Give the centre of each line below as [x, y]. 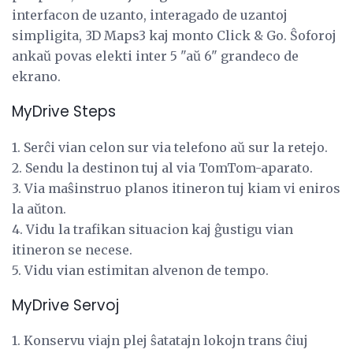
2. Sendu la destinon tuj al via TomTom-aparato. [162, 167]
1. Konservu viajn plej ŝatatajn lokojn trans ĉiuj [160, 341]
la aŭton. [39, 208]
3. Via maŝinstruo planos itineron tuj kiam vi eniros [176, 188]
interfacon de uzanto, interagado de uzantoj [150, 15]
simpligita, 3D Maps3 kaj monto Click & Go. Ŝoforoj [174, 36]
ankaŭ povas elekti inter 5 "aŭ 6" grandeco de [155, 56]
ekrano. [36, 77]
